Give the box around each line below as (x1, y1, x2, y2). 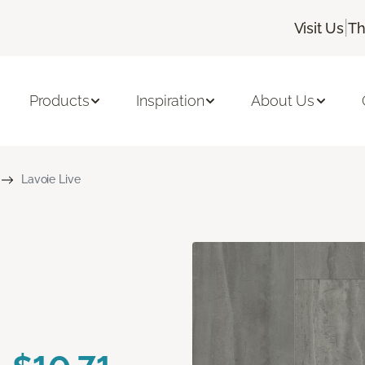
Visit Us (293, 19, 345, 37)
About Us (251, 92, 315, 110)
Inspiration (136, 92, 204, 110)
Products (29, 92, 90, 110)
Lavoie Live (20, 172, 81, 186)
